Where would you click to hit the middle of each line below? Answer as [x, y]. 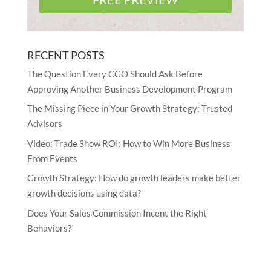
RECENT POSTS [66, 55]
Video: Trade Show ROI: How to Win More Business [129, 143]
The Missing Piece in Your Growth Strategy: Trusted [129, 108]
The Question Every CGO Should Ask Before [115, 73]
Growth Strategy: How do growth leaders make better [134, 178]
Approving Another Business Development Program [129, 89]
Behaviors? [49, 228]
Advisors [44, 123]
